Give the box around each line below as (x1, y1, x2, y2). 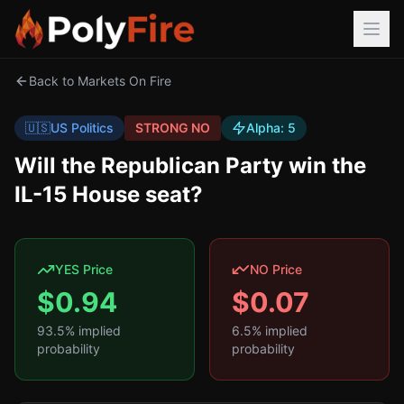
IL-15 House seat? (14, 181, 203, 207)
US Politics (50, 120, 114, 135)
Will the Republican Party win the (14, 152, 366, 179)
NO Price (250, 262, 302, 277)
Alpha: (246, 120, 288, 135)
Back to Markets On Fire (29, 73, 171, 88)
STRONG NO (135, 120, 210, 135)
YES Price (55, 262, 113, 277)
